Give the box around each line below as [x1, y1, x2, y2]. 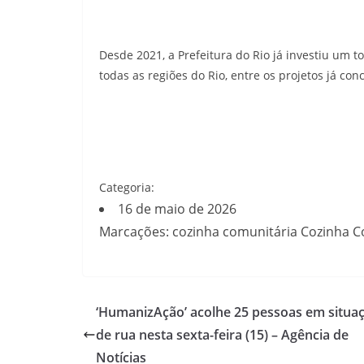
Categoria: [99, 180, 154, 195]
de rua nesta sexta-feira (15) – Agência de [96, 326, 349, 344]
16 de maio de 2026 [118, 200, 236, 218]
